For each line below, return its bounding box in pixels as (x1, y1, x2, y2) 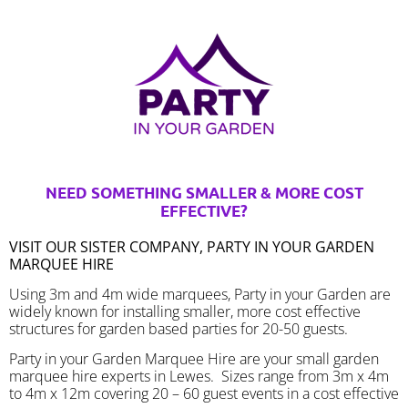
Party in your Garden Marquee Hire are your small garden (9, 349, 379, 370)
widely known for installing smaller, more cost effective (9, 301, 361, 322)
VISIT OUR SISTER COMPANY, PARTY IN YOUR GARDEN (9, 236, 374, 257)
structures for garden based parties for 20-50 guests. (9, 319, 348, 340)
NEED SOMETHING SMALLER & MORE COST (45, 182, 363, 202)
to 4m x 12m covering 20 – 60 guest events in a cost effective (9, 383, 399, 404)
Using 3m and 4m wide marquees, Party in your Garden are (9, 284, 391, 305)
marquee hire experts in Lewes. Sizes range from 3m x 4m (9, 366, 389, 387)
